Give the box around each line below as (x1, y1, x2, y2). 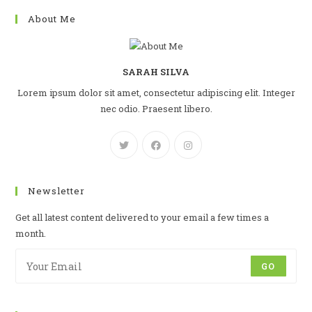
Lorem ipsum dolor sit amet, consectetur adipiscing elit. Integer (17, 86, 295, 100)
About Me (28, 13, 77, 25)
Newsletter (28, 185, 86, 198)
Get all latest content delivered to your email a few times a (15, 211, 270, 224)
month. (15, 227, 47, 240)
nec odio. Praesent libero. (100, 102, 212, 116)
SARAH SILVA (123, 65, 189, 79)
